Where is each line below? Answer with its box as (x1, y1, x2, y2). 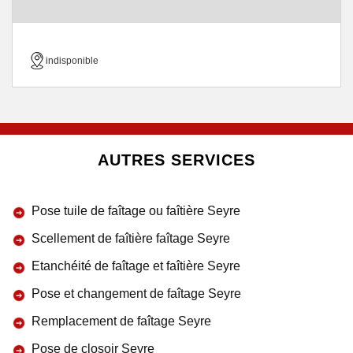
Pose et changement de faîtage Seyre (32, 287, 241, 300)
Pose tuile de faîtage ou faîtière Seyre (32, 204, 240, 217)
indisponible (46, 55, 98, 66)
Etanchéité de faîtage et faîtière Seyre (32, 259, 240, 273)
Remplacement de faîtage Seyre (32, 314, 211, 328)
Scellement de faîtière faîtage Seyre (32, 232, 230, 245)
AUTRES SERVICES (98, 151, 255, 169)
